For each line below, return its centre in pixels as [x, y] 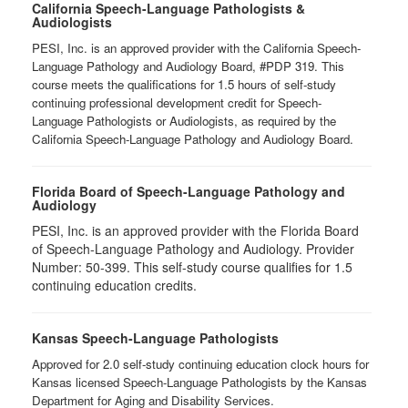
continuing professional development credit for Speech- [177, 102]
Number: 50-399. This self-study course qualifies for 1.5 [192, 266]
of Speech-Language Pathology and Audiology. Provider [193, 248]
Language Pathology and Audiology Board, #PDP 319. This [188, 66]
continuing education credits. [116, 285]
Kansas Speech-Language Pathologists [155, 337]
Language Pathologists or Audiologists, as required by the [184, 120]
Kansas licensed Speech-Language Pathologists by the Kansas [199, 382]
